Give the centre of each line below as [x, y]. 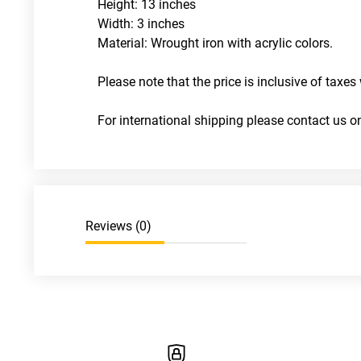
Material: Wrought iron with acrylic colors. [217, 43]
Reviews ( [112, 226]
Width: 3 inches [141, 24]
